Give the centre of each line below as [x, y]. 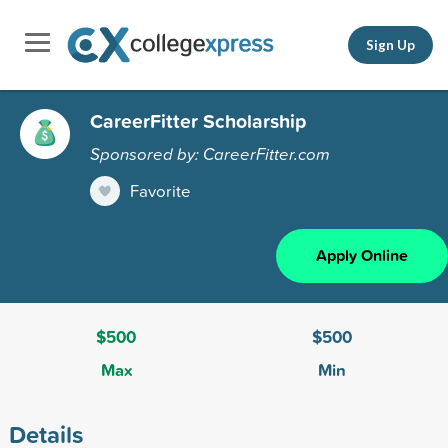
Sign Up [390, 44]
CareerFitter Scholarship [198, 120]
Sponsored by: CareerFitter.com [210, 153]
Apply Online [362, 255]
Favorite [160, 190]
